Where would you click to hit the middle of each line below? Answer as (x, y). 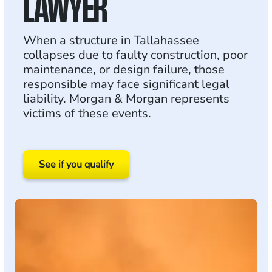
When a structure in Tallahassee (111, 40)
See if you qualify (76, 165)
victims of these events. (87, 113)
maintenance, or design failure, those (124, 70)
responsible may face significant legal (126, 84)
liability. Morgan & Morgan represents (126, 99)
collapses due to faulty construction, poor (135, 55)
